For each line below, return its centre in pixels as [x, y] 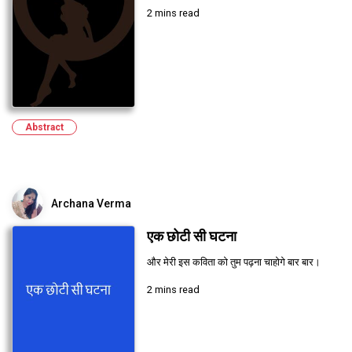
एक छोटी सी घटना [191, 236]
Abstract [44, 127]
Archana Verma [91, 203]
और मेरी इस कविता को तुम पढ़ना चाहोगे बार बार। [233, 262]
